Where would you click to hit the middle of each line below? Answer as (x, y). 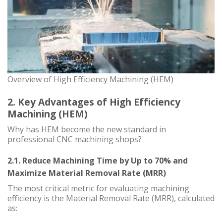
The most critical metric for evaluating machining (98, 188)
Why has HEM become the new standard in (87, 130)
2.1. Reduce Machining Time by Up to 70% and (98, 160)
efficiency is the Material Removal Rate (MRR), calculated (111, 198)
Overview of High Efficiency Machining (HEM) (90, 79)
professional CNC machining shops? (75, 139)
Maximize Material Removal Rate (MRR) (87, 173)
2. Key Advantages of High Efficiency (94, 102)
